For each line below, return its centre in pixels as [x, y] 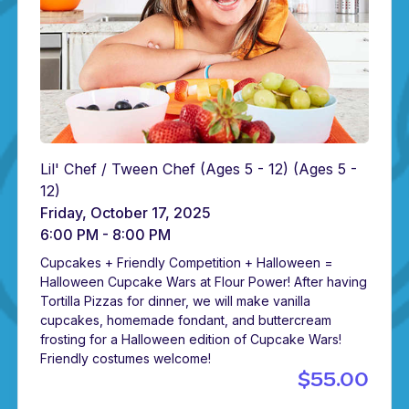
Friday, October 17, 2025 [126, 213]
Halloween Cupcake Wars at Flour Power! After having [204, 282]
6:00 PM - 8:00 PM [106, 235]
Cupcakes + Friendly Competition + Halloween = [187, 263]
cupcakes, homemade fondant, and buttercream [186, 320]
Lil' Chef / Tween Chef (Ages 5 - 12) [167, 169]
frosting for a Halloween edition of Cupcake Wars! [191, 340]
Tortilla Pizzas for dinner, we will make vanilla [176, 301]
